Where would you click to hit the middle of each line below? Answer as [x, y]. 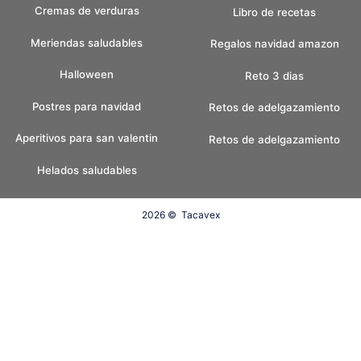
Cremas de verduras [87, 11]
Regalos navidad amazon [274, 44]
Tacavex [200, 215]
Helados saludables [87, 170]
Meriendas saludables [87, 42]
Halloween [87, 75]
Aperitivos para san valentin [87, 138]
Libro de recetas [274, 12]
